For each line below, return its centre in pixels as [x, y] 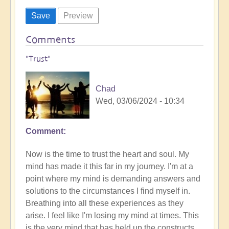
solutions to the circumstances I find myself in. [108, 191]
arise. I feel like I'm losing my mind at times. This [112, 215]
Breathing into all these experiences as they [105, 203]
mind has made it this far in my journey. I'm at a [109, 166]
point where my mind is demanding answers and [113, 178]
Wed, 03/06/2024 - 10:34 [140, 101]
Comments [50, 39]
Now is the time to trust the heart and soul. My [107, 154]
